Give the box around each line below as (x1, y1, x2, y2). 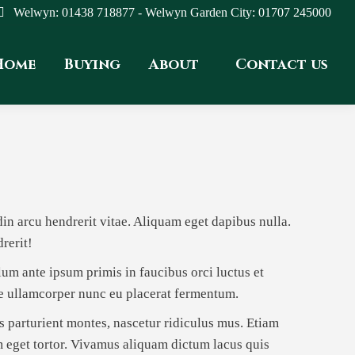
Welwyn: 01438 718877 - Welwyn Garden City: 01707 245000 (13, 6, 331, 19)
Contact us (235, 55, 328, 74)
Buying (64, 55, 120, 74)
